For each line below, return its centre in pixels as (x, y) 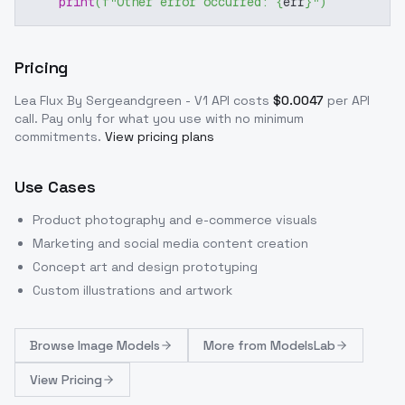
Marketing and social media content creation (170, 244)
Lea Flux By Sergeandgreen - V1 (111, 101)
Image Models (119, 346)
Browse (54, 346)
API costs (239, 101)
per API (348, 101)
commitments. (58, 137)
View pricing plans (160, 137)
